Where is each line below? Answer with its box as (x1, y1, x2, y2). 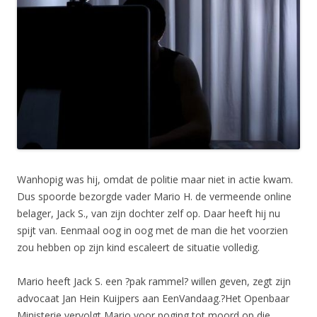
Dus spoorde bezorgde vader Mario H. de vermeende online (17, 189, 292, 203)
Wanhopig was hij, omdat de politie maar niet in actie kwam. (17, 172, 293, 186)
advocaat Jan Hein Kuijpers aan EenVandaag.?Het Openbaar (17, 291, 289, 305)
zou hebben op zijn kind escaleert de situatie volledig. (17, 240, 260, 254)
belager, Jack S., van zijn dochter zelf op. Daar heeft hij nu (17, 206, 280, 220)
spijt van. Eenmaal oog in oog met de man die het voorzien (17, 223, 288, 237)
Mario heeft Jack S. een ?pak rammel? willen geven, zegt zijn (17, 274, 291, 288)
